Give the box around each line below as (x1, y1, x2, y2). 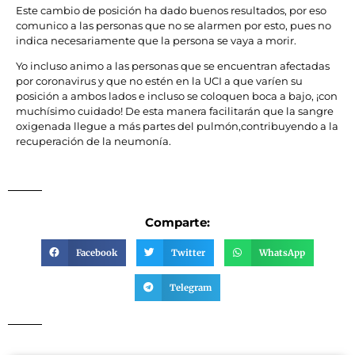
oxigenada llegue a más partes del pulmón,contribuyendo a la (16, 120, 338, 133)
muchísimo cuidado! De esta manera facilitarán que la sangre (16, 105, 334, 118)
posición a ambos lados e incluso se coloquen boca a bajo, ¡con (16, 90, 338, 103)
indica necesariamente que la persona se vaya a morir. (16, 34, 296, 48)
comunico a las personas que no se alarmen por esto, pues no (16, 19, 331, 32)
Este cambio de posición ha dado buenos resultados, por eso (16, 4, 326, 17)
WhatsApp (258, 247, 305, 259)
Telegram (169, 281, 212, 293)
